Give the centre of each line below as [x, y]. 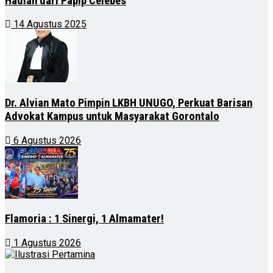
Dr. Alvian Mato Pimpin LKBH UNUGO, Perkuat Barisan [129, 103]
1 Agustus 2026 [46, 243]
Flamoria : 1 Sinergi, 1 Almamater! [84, 219]
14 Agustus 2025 [49, 24]
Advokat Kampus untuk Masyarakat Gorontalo [112, 116]
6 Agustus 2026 [46, 140]
